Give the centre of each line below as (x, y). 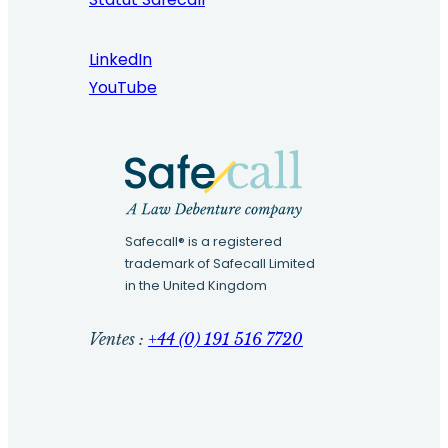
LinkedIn (120, 60)
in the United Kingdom (195, 285)
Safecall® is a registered (203, 241)
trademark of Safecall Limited (219, 263)
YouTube (122, 88)
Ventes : (118, 339)
